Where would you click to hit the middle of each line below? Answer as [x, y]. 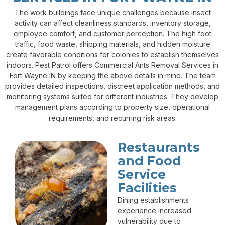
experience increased [154, 211]
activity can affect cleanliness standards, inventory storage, [113, 23]
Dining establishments [153, 200]
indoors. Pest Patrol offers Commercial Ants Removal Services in [113, 65]
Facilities [147, 188]
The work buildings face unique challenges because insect [113, 13]
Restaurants [159, 147]
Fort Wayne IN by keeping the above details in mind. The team [113, 76]
